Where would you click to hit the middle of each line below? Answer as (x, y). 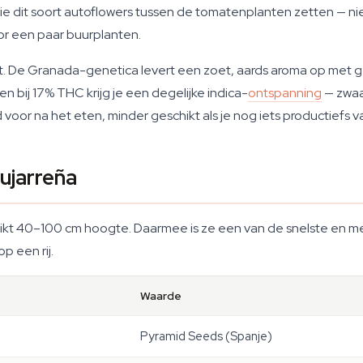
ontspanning (285, 93)
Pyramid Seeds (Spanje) (206, 336)
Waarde (161, 296)
